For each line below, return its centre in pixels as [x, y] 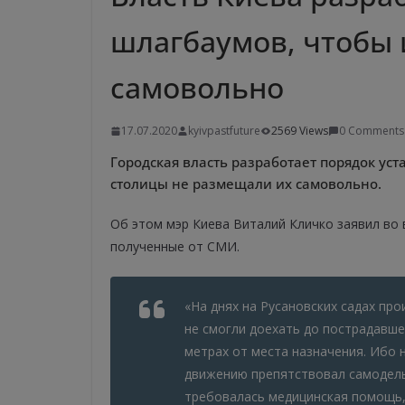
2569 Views [300, 131]
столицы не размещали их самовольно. [246, 184]
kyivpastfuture [224, 131]
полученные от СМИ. [175, 247]
